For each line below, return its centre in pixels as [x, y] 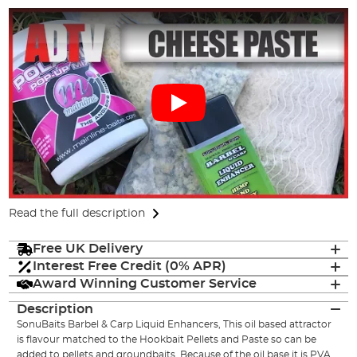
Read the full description [77, 214]
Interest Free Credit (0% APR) [130, 267]
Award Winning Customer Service [145, 284]
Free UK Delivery [88, 249]
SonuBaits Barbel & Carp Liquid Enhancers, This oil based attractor [175, 324]
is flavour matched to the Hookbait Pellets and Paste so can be [167, 339]
